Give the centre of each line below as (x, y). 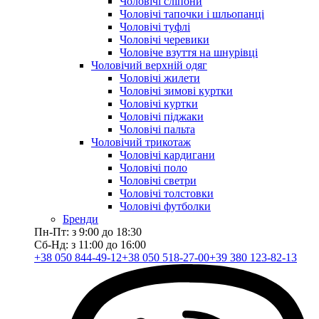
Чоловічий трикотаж (141, 142)
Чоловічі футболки (165, 206)
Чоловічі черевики (164, 40)
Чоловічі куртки (159, 104)
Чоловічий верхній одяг (149, 66)
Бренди (80, 219)
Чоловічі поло (153, 168)
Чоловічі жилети (160, 78)
